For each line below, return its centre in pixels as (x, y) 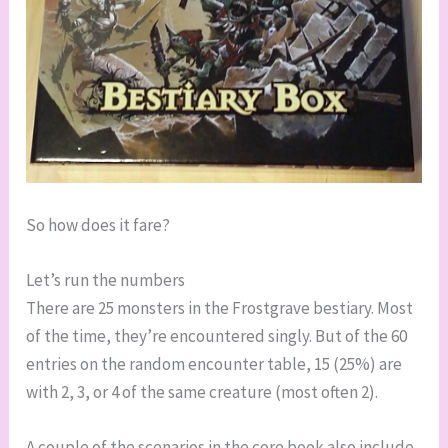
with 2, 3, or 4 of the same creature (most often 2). (202, 391)
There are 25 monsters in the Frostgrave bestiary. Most (220, 307)
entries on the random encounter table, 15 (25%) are (214, 363)
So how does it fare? (98, 224)
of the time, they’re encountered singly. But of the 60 (217, 335)
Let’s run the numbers (106, 279)
